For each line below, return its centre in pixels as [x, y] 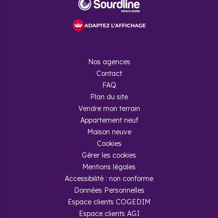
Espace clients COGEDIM [109, 202]
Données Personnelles [109, 191]
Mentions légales [109, 167]
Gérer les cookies [109, 155]
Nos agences [109, 62]
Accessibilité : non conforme [109, 179]
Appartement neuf [109, 120]
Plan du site [109, 97]
